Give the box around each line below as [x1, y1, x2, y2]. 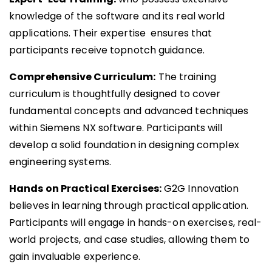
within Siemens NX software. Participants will [9, 121, 223, 135]
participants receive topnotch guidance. [9, 43, 205, 58]
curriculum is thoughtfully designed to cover [9, 87, 221, 101]
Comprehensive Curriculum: [9, 70, 156, 84]
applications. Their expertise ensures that [9, 26, 212, 41]
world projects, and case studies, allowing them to [9, 233, 250, 247]
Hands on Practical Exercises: [9, 182, 161, 196]
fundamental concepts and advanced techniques [9, 104, 249, 118]
